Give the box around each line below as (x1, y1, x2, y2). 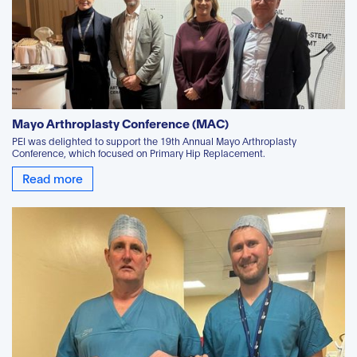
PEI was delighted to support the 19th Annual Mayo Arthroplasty (12, 134, 296, 147)
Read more (22, 169, 83, 186)
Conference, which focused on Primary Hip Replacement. (12, 146, 265, 159)
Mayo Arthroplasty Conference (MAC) (12, 114, 229, 131)
